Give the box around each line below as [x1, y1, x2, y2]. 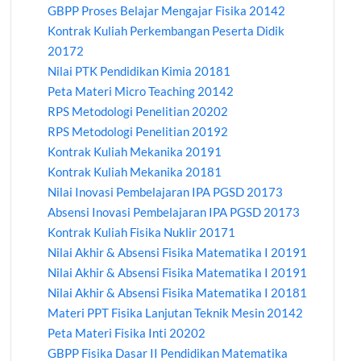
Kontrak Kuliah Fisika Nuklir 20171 [48, 225, 236, 240]
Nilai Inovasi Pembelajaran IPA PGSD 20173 [48, 185, 284, 200]
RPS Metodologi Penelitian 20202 [48, 104, 229, 119]
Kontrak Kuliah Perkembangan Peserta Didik [48, 23, 285, 39]
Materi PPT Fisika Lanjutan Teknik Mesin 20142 [48, 305, 304, 321]
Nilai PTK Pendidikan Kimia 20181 [48, 64, 231, 79]
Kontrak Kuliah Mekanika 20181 [48, 164, 222, 180]
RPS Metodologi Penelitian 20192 [48, 124, 229, 139]
